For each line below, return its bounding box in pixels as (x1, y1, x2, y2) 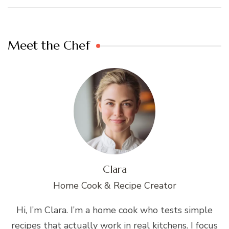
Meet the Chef (8, 37, 90, 53)
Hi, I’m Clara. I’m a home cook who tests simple (16, 203, 213, 216)
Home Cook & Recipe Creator (53, 179, 176, 192)
